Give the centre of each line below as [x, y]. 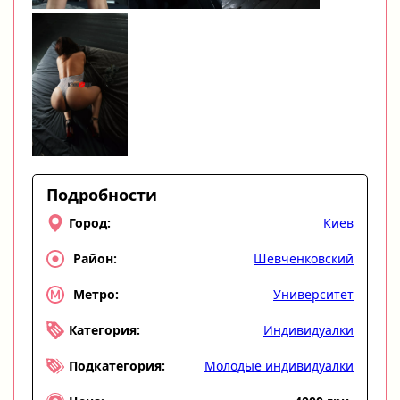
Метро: [96, 295]
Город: [90, 223]
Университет [313, 294]
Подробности [102, 194]
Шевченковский [304, 258]
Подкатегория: [117, 366]
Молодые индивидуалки [279, 365]
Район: [95, 259]
